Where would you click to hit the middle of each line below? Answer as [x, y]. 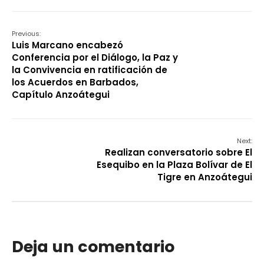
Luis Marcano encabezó [67, 45]
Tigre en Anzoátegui [205, 177]
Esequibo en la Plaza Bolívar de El [174, 165]
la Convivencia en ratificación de [90, 70]
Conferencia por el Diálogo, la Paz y [95, 58]
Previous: [26, 34]
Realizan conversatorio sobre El [179, 153]
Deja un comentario [93, 247]
